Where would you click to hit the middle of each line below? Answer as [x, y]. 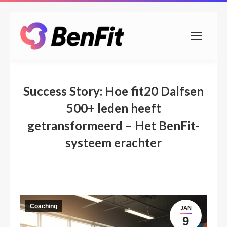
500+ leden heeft [113, 108]
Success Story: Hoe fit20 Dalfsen [113, 91]
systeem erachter [113, 143]
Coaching [44, 206]
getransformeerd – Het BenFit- [113, 125]
